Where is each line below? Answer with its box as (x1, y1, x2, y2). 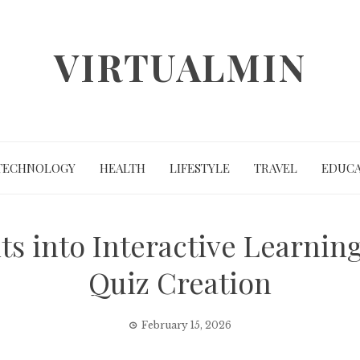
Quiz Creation (88, 263, 272, 301)
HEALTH (99, 160, 145, 176)
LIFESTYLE (169, 160, 230, 176)
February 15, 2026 (141, 319, 231, 331)
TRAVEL (253, 160, 297, 176)
